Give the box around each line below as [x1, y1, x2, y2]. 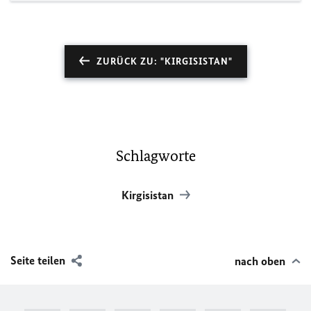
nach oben [235, 254, 285, 268]
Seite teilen [10, 253, 65, 267]
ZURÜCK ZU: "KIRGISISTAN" [96, 56, 233, 67]
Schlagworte [115, 146, 196, 165]
